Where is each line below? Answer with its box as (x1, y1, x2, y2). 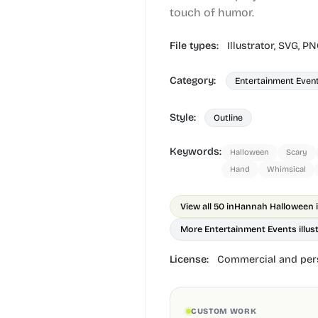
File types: (170, 40, 221, 52)
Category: (170, 75, 219, 87)
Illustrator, (227, 40, 278, 52)
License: (170, 253, 212, 265)
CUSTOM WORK (191, 306, 257, 316)
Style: (170, 111, 196, 124)
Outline (214, 112, 243, 123)
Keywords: (170, 146, 221, 158)
